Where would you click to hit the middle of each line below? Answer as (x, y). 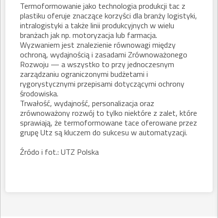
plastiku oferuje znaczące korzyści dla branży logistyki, (109, 16)
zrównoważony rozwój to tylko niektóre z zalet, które (109, 113)
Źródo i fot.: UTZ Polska (59, 152)
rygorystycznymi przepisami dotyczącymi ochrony (102, 84)
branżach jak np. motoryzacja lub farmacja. (90, 35)
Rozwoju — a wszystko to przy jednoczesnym (97, 64)
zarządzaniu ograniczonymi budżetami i (84, 74)
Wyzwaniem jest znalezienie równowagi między (98, 45)
